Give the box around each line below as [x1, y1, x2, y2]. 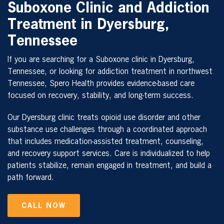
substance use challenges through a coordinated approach [7, 125, 207, 134]
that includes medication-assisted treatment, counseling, [7, 137, 203, 146]
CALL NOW [21, 202, 66, 209]
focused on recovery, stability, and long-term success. [7, 91, 193, 100]
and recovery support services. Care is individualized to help [7, 149, 210, 158]
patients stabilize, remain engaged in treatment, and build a [7, 161, 211, 170]
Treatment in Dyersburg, [7, 17, 169, 32]
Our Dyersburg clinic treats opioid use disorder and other [7, 113, 200, 122]
